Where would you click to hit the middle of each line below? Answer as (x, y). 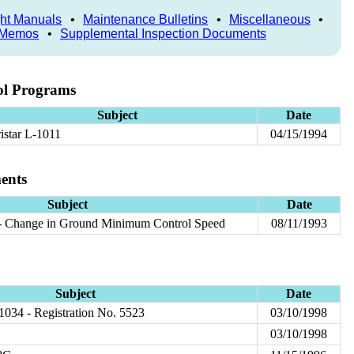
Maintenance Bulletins (146, 19)
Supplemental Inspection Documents (163, 33)
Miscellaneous (269, 19)
